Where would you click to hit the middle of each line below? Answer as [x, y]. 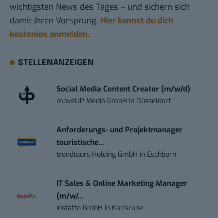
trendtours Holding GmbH [97, 155]
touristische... [81, 143]
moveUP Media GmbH [92, 101]
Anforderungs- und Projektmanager [120, 130]
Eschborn [162, 155]
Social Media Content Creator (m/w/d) [124, 89]
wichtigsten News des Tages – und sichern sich [100, 7]
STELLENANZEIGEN [56, 63]
